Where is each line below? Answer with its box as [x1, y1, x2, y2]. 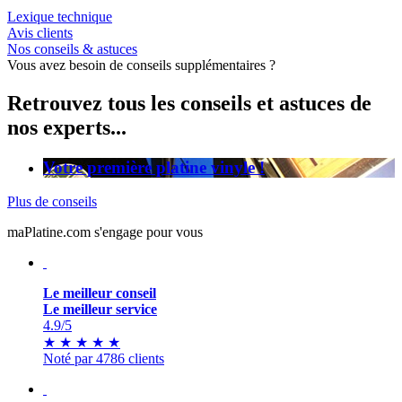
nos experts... [7, 115, 127, 139]
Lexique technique [7, 8, 112, 24]
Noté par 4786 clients [43, 351, 164, 367]
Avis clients [7, 24, 73, 40]
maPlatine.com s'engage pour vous [7, 224, 203, 240]
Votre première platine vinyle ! [43, 157, 265, 177]
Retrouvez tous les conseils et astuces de [7, 91, 371, 115]
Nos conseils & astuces [7, 40, 137, 57]
